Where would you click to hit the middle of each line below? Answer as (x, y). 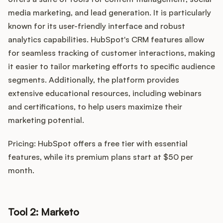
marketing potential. (46, 120)
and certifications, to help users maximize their (95, 107)
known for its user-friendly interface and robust (97, 26)
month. (21, 170)
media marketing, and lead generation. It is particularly (110, 13)
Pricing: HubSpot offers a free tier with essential (98, 144)
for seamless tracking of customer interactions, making (111, 53)
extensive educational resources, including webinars (105, 93)
